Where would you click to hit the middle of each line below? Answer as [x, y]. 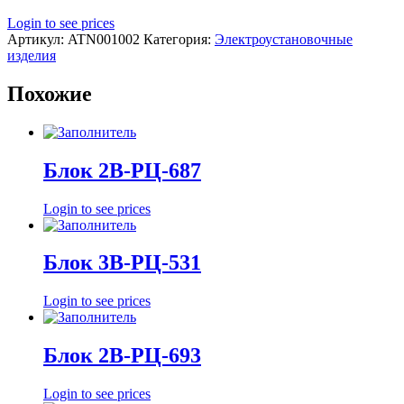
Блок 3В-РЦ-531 [122, 263]
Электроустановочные [284, 39]
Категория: [179, 39]
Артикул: [37, 39]
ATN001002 [104, 39]
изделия [32, 55]
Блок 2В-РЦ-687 [122, 170]
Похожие [50, 93]
